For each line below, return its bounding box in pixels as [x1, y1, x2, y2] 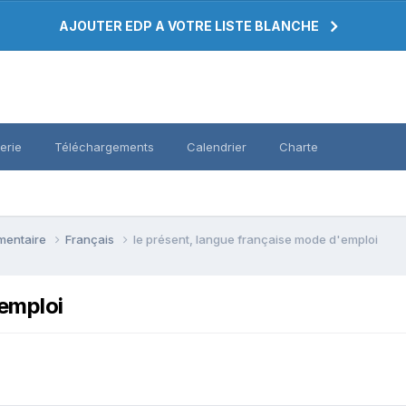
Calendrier [187, 140, 246, 154]
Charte [279, 140, 318, 154]
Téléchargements [54, 140, 154, 154]
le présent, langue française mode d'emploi [133, 231, 378, 246]
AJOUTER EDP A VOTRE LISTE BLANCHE [59, 18, 319, 34]
